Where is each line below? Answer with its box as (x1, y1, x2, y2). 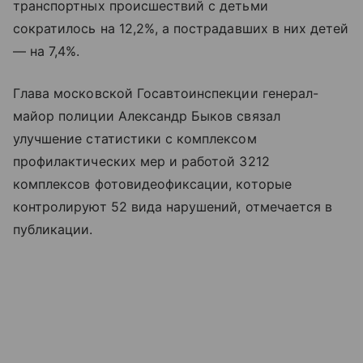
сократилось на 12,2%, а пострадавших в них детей (13, 20, 349, 37)
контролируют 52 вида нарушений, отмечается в (13, 199, 333, 216)
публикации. (13, 221, 93, 238)
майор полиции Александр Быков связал (13, 108, 280, 125)
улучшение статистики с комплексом (13, 130, 257, 147)
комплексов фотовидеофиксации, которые (13, 176, 292, 193)
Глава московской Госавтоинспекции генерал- (13, 85, 319, 102)
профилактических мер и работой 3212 (13, 153, 270, 170)
